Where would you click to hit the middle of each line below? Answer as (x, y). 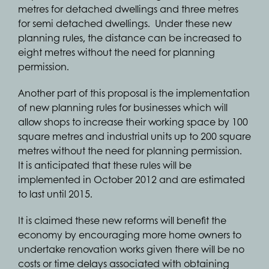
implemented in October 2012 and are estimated (131, 179)
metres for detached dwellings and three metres (128, 9)
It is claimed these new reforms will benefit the (122, 220)
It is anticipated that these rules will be (105, 165)
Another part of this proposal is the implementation (134, 93)
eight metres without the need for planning (116, 52)
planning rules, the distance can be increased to (130, 38)
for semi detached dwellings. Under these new (125, 23)
